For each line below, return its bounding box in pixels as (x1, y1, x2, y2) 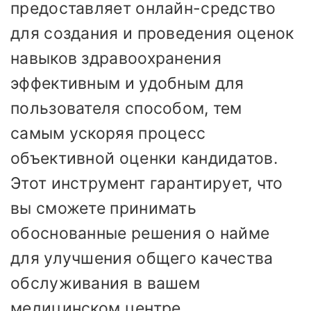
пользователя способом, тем (10, 99, 242, 119)
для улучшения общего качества (10, 249, 274, 269)
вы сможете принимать (10, 199, 197, 219)
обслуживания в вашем (10, 274, 201, 294)
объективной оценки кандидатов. (10, 149, 278, 169)
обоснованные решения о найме (10, 224, 270, 244)
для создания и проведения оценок (10, 24, 294, 44)
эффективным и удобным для (10, 74, 244, 94)
